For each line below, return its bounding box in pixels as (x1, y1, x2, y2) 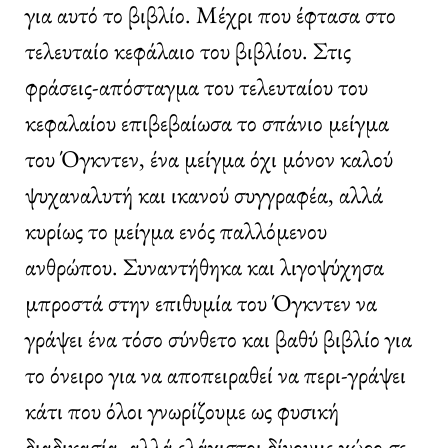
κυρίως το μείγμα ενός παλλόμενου (25, 214, 327, 246)
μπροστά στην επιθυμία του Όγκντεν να (25, 286, 377, 318)
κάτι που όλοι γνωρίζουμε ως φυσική (25, 394, 339, 426)
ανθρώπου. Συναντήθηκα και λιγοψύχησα (25, 250, 384, 282)
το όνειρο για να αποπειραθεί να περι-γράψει (25, 358, 406, 390)
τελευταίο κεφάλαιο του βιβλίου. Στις (25, 34, 351, 66)
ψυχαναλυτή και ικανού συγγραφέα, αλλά (25, 178, 383, 210)
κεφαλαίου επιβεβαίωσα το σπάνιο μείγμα (25, 106, 389, 138)
